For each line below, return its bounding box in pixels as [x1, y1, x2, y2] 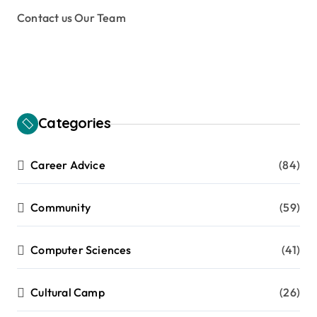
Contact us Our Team [17, 11, 126, 25]
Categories [38, 114, 110, 132]
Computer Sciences [30, 243, 132, 258]
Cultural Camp [30, 285, 105, 300]
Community [30, 200, 91, 215]
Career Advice [30, 158, 105, 173]
